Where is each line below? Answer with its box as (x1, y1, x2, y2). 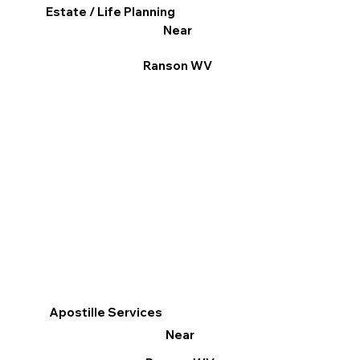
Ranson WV (142, 58, 212, 74)
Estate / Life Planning (46, 4, 176, 20)
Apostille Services (49, 305, 163, 321)
